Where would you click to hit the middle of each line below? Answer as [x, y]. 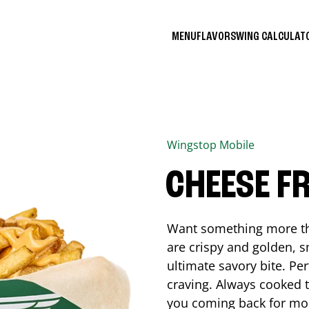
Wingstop [193, 145]
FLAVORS [216, 36]
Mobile [237, 145]
